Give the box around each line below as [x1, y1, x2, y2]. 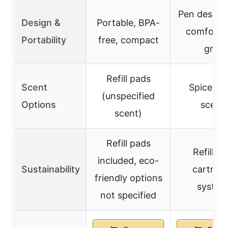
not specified [100, 190, 156, 201]
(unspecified [102, 91, 155, 101]
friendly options [94, 173, 162, 183]
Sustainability [21, 164, 80, 175]
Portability [21, 35, 66, 45]
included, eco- [98, 155, 159, 166]
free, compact [98, 35, 159, 45]
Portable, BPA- [97, 17, 160, 28]
